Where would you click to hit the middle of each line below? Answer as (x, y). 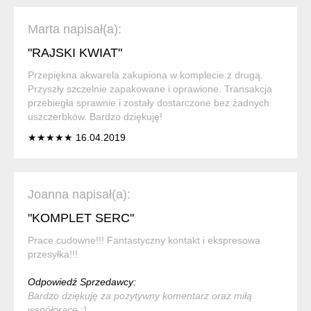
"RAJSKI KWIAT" (75, 52)
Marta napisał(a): (75, 29)
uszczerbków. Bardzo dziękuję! (95, 116)
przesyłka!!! (53, 254)
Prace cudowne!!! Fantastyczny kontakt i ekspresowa (144, 240)
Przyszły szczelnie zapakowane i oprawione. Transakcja (150, 89)
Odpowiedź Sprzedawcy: (82, 281)
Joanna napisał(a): (79, 194)
